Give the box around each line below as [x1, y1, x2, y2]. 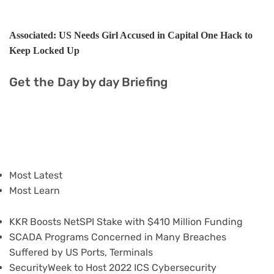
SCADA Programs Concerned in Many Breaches [9, 231, 226, 243]
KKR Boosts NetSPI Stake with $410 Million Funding [9, 215, 243, 228]
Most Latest [9, 169, 62, 182]
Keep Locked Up [9, 45, 80, 56]
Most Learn [9, 185, 60, 197]
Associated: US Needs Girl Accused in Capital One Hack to [9, 30, 253, 41]
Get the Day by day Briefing [9, 74, 168, 89]
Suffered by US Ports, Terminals [9, 246, 153, 258]
